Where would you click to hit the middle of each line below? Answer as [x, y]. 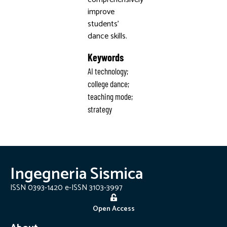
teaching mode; [110, 97]
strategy [100, 109]
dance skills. [107, 36]
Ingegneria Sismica [77, 175]
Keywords [105, 58]
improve [101, 12]
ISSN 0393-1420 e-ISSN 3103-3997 [66, 188]
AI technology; [108, 71]
